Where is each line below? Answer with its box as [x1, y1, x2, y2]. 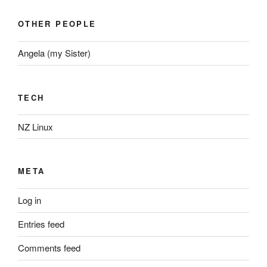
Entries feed [18, 218, 64, 231]
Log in [18, 194, 41, 207]
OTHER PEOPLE [18, 18, 97, 30]
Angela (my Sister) [18, 46, 91, 60]
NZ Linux [18, 120, 53, 133]
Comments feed [18, 241, 80, 254]
